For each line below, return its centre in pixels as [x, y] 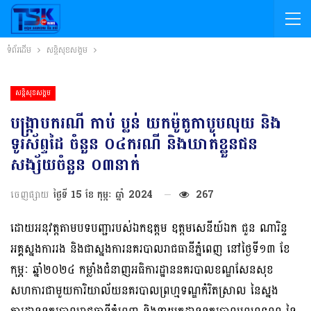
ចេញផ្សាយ [31, 194]
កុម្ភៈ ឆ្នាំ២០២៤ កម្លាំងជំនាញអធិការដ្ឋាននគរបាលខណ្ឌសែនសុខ [142, 269]
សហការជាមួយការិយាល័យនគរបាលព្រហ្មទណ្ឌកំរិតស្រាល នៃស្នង [144, 290]
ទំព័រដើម [19, 50]
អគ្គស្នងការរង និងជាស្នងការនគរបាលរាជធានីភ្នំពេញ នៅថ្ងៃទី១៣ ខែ [150, 249]
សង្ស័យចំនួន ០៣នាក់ [75, 165]
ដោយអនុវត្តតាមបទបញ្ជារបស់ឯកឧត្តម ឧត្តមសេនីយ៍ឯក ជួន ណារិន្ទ [149, 228]
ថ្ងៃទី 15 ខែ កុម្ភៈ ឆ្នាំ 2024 [103, 194]
